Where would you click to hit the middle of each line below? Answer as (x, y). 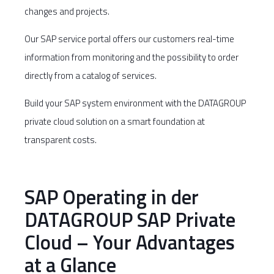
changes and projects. (67, 11)
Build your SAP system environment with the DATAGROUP (135, 103)
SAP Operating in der (112, 197)
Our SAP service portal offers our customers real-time (129, 39)
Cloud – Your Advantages (130, 242)
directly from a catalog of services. (91, 76)
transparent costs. (61, 140)
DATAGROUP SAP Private (130, 220)
